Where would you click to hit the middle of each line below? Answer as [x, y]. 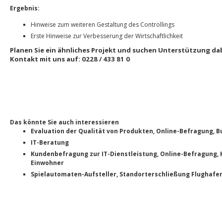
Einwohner [47, 163]
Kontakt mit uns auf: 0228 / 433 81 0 [70, 59]
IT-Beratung [50, 142]
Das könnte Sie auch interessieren [64, 122]
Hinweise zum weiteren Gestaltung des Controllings [103, 25]
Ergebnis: [25, 8]
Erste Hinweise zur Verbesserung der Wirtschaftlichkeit [107, 36]
